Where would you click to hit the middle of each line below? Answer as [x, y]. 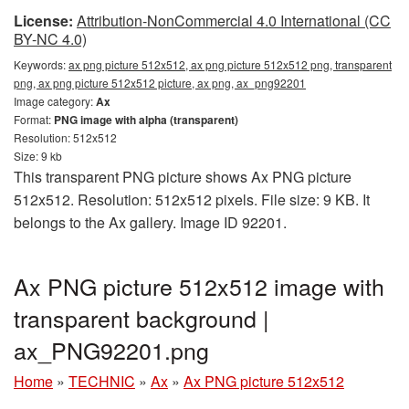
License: [43, 21]
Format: [34, 119]
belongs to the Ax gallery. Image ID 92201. [150, 222]
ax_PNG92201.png [111, 350]
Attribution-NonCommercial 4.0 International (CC [234, 21]
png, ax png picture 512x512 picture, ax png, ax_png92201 [160, 83]
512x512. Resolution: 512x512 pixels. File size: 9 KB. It [192, 199]
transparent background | [142, 318]
